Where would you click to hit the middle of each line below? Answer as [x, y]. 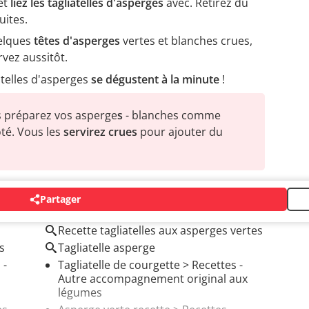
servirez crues [100, 131]
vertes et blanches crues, [186, 40]
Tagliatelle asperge [107, 247]
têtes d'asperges [77, 40]
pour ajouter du [180, 131]
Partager [60, 199]
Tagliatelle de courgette [119, 265]
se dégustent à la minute [155, 79]
